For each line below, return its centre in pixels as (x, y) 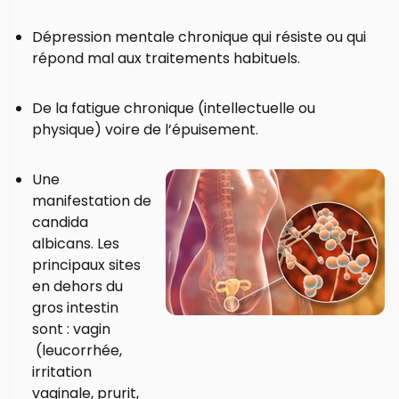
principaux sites (86, 265)
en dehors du (77, 287)
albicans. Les (76, 244)
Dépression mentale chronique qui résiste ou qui (199, 37)
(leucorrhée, (77, 351)
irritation (62, 372)
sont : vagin (71, 330)
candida (60, 223)
